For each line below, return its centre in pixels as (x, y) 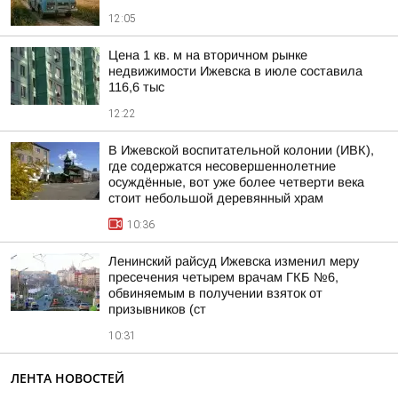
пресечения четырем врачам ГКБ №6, (223, 277)
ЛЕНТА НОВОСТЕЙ (68, 378)
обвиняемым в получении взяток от (215, 293)
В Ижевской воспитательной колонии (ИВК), (241, 150)
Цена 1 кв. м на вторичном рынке (208, 55)
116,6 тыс (136, 87)
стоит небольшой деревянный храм (216, 198)
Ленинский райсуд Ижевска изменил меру (234, 261)
